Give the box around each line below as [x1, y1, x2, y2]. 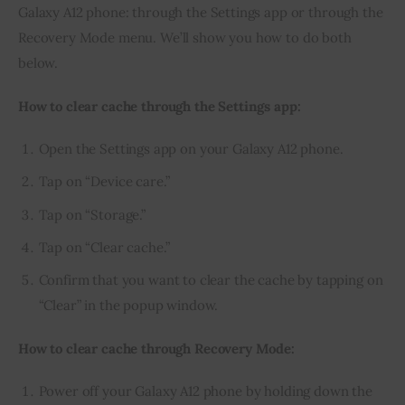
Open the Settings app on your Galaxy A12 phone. [38, 140, 344, 158]
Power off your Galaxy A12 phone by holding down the [38, 382, 372, 400]
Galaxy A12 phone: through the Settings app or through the [18, 4, 387, 22]
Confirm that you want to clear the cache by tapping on [38, 271, 383, 289]
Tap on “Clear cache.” [38, 238, 170, 256]
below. [18, 54, 59, 72]
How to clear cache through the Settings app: [18, 97, 301, 115]
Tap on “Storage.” [38, 205, 146, 223]
